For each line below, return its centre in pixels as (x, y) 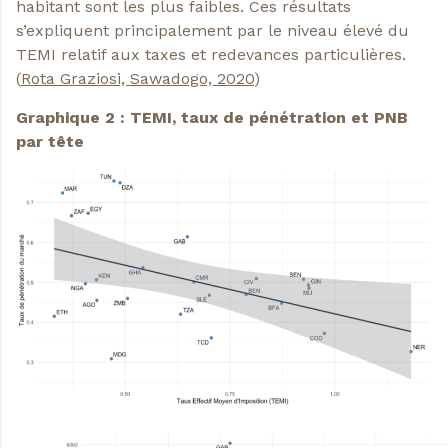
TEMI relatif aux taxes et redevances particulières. (211, 55)
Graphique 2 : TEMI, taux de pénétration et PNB (212, 117)
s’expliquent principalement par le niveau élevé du (212, 31)
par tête (50, 141)
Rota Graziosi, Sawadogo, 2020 (137, 79)
